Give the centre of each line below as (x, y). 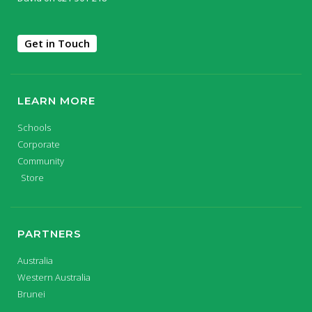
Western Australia (54, 278)
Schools (34, 128)
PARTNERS (49, 234)
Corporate (39, 145)
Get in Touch (57, 44)
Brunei (31, 294)
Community (41, 161)
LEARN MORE (56, 101)
